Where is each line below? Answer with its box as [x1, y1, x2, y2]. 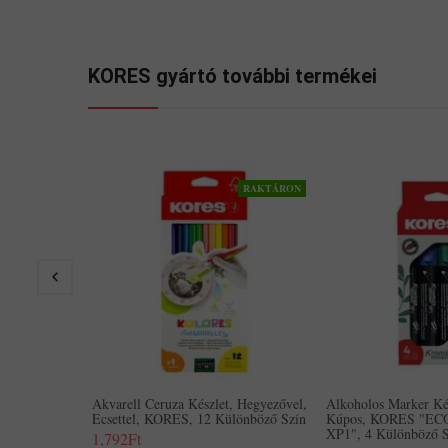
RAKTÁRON [243, 181, 301, 195]
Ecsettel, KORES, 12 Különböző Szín [92, 409, 306, 428]
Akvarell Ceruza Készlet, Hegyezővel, [92, 394, 307, 413]
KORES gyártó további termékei [88, 64, 377, 88]
